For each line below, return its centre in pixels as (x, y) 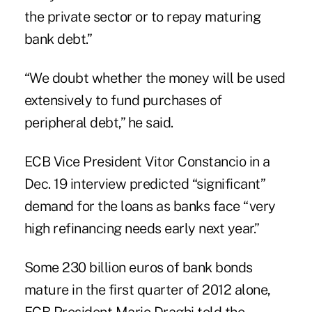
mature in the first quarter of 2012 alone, (147, 290)
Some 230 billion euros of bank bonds (138, 268)
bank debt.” (58, 39)
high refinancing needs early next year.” (142, 229)
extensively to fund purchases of (123, 101)
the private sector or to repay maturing (142, 17)
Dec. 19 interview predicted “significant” (145, 184)
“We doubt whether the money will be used (155, 78)
